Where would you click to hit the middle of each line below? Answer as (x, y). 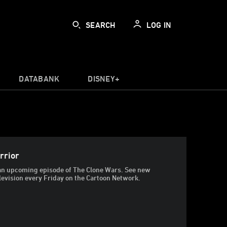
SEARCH (101, 25)
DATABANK (39, 79)
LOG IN (159, 25)
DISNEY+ (104, 79)
